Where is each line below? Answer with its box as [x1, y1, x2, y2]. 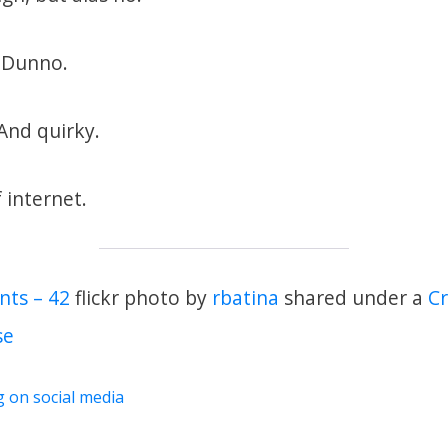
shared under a [279, 284, 428, 312]
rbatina [212, 284, 279, 312]
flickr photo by [70, 284, 212, 312]
